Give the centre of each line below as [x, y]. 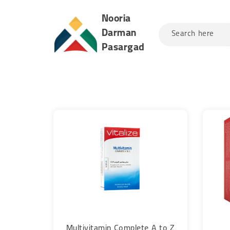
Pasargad [123, 48]
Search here [193, 35]
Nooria [116, 19]
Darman [119, 34]
